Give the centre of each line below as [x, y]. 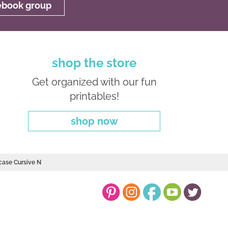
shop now [94, 121]
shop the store [94, 63]
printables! [94, 96]
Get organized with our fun [94, 82]
